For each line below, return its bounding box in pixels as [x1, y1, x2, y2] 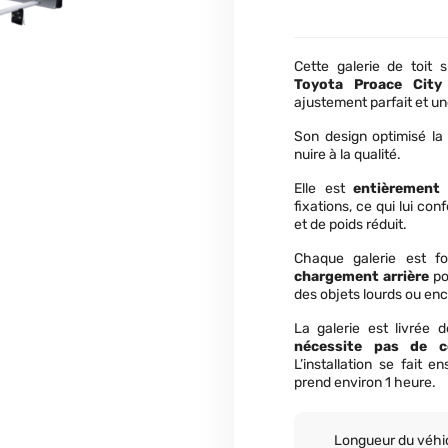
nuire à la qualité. [294, 146, 401, 163]
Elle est [294, 180, 354, 197]
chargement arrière [294, 268, 430, 285]
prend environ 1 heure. [294, 374, 436, 391]
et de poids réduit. [294, 216, 407, 233]
